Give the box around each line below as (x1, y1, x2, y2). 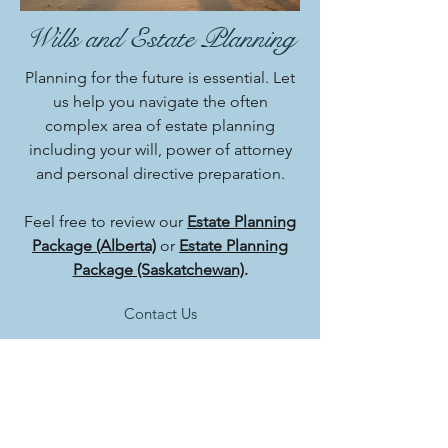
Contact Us (123, 304, 197, 323)
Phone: (84, 386, 139, 405)
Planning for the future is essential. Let (25, 68, 295, 87)
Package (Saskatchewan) (72, 260, 244, 279)
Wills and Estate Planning (25, 21, 295, 56)
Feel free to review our (24, 212, 183, 231)
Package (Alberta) (32, 236, 156, 255)
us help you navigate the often (52, 92, 268, 111)
